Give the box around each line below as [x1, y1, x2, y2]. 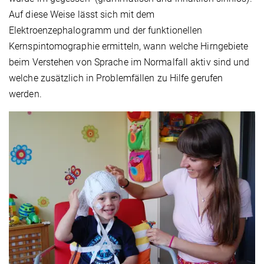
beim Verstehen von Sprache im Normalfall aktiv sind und [9, 57, 250, 68]
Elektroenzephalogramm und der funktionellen [9, 25, 203, 37]
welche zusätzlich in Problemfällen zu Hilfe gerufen [9, 72, 223, 84]
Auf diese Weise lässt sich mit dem [9, 9, 155, 21]
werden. [9, 88, 42, 100]
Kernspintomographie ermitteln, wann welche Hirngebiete [9, 41, 249, 52]
